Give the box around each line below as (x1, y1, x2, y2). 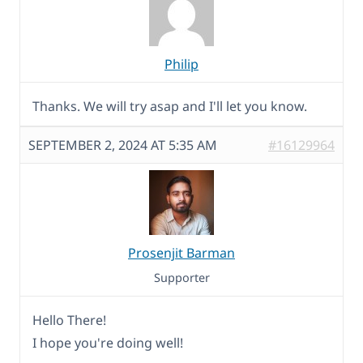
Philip (164, 55, 199, 74)
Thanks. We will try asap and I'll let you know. (32, 97, 307, 116)
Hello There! (32, 311, 106, 330)
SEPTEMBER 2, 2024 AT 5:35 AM (28, 136, 217, 155)
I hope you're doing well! (32, 334, 183, 352)
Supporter (153, 270, 210, 286)
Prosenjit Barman (128, 244, 235, 263)
